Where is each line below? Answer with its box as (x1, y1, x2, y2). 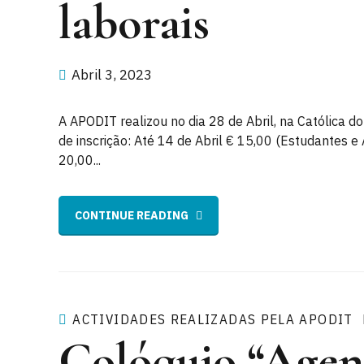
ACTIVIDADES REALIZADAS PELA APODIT (72, 310, 353, 328)
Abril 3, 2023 (71, 66, 152, 84)
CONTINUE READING (75, 208, 188, 223)
